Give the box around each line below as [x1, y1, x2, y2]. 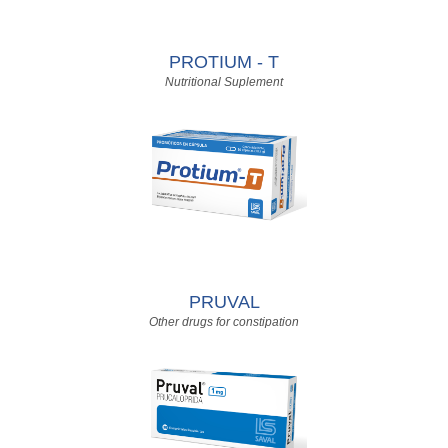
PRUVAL [188, 292, 260, 312]
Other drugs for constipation [149, 316, 299, 328]
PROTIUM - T [169, 52, 279, 72]
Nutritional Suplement [165, 76, 283, 88]
